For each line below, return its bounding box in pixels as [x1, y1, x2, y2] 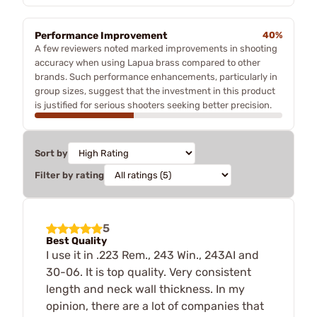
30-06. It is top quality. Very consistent [46, 265, 251, 279]
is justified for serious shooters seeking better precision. [35, 100, 272, 110]
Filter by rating [35, 170, 104, 180]
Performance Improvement [35, 30, 168, 42]
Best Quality [46, 235, 107, 247]
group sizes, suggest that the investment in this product [35, 86, 275, 96]
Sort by [35, 148, 68, 158]
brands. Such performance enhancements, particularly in [35, 71, 277, 82]
